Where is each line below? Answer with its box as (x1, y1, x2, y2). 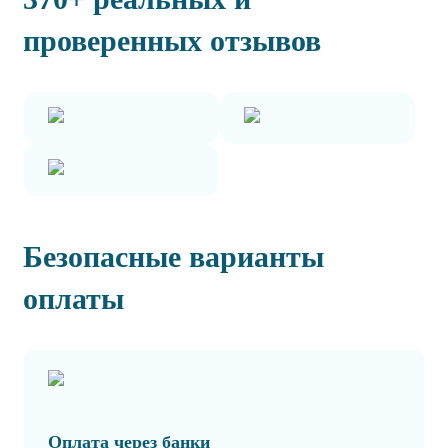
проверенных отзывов (23, 24, 321, 58)
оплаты (23, 282, 124, 316)
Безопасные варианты (23, 240, 324, 274)
